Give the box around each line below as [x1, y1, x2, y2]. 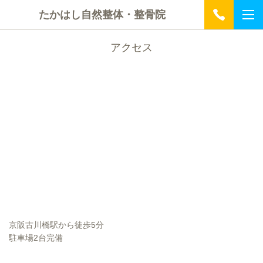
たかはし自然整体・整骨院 [39, 8, 166, 21]
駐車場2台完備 [9, 233, 63, 242]
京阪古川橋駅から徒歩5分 [9, 220, 104, 230]
